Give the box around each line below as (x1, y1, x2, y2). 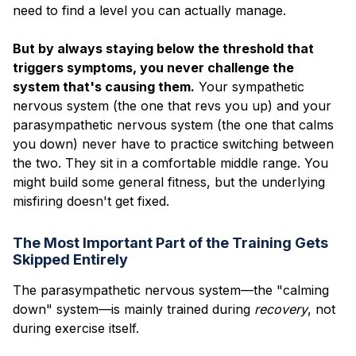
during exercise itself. (13, 319, 139, 336)
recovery (254, 300, 308, 317)
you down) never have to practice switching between (13, 135, 334, 152)
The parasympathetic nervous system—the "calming (13, 281, 329, 298)
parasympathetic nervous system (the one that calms (13, 116, 334, 133)
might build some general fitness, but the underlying (13, 173, 325, 190)
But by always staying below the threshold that (13, 40, 314, 56)
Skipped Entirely (13, 250, 128, 268)
